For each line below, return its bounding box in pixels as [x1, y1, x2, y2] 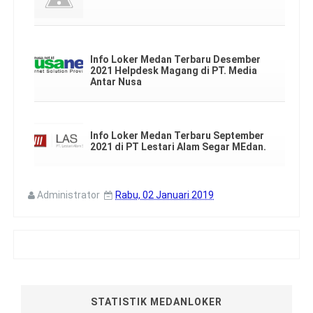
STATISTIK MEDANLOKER [91, 296, 222, 307]
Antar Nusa [90, 75, 142, 87]
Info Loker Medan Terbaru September [90, 129, 264, 141]
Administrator [37, 189, 100, 201]
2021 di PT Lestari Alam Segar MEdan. [90, 140, 266, 152]
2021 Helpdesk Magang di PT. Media [90, 64, 257, 76]
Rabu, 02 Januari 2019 [115, 189, 214, 201]
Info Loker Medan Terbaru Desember [90, 53, 261, 65]
